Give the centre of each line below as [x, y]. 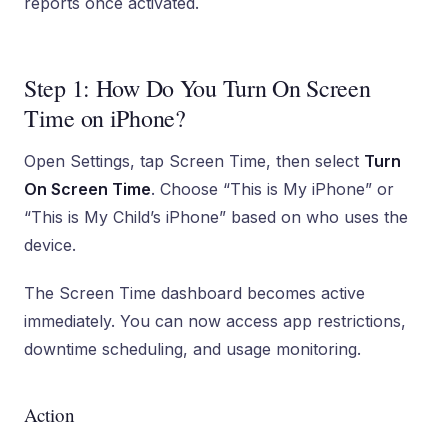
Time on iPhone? [105, 118]
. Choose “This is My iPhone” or [272, 189]
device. [50, 245]
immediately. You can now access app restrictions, [215, 321]
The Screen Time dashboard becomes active [194, 293]
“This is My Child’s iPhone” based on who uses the [216, 217]
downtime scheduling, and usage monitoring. [192, 349]
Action [49, 414]
